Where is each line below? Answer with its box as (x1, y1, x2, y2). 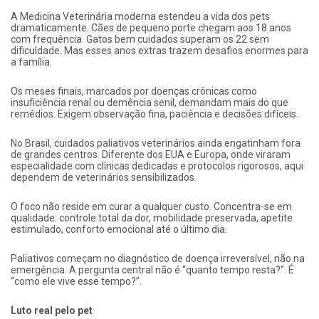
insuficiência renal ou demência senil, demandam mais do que (11, 96, 288, 108)
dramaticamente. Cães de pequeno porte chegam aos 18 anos (11, 21, 291, 33)
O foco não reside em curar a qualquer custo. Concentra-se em (11, 200, 292, 212)
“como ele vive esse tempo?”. (11, 275, 142, 287)
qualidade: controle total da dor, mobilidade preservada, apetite (11, 211, 293, 224)
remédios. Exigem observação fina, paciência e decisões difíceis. (11, 108, 298, 120)
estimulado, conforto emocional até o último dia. (11, 223, 227, 235)
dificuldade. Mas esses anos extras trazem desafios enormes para (11, 44, 308, 56)
